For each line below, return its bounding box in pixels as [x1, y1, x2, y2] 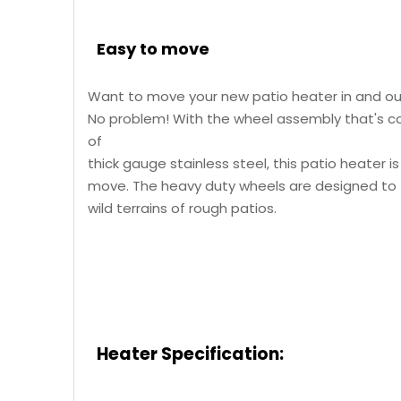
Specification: [161, 342, 284, 366]
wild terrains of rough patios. [88, 199, 277, 218]
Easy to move [97, 38, 209, 60]
